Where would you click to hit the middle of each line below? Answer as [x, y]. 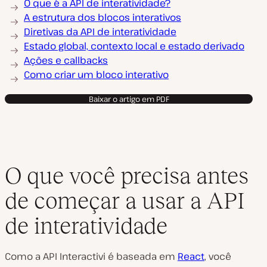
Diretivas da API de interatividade [100, 32]
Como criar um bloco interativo [96, 74]
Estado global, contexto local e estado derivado [134, 46]
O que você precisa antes [127, 176]
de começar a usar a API [125, 201]
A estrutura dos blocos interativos [103, 17]
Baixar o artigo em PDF [129, 99]
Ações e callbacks [66, 60]
